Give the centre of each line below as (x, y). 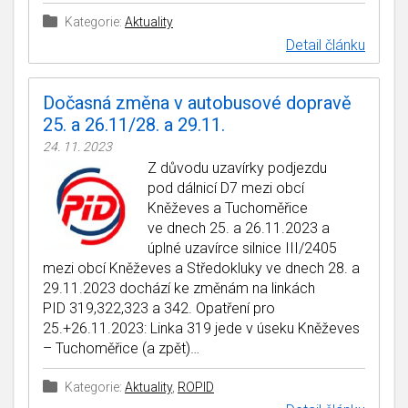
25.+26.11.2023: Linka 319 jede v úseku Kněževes (201, 328)
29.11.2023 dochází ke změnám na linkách (179, 288)
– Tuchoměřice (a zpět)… (121, 348)
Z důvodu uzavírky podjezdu (237, 168)
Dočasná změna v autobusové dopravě (197, 102)
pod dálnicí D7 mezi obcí (226, 188)
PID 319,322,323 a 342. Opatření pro (159, 308)
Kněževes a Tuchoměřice (228, 208)
